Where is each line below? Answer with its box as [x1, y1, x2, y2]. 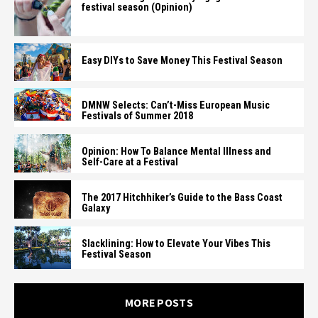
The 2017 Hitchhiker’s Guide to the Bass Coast [82, 192, 283, 204]
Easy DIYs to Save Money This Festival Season [82, 55, 283, 67]
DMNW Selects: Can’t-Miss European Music [82, 99, 270, 112]
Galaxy [82, 202, 110, 215]
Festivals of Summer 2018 [82, 110, 193, 123]
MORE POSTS [124, 295, 194, 311]
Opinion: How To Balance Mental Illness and [82, 146, 271, 158]
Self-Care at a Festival [82, 156, 178, 169]
